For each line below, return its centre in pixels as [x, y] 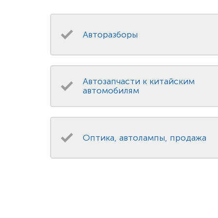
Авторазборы [110, 34]
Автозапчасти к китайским [138, 82]
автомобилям [111, 91]
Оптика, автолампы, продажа [144, 137]
